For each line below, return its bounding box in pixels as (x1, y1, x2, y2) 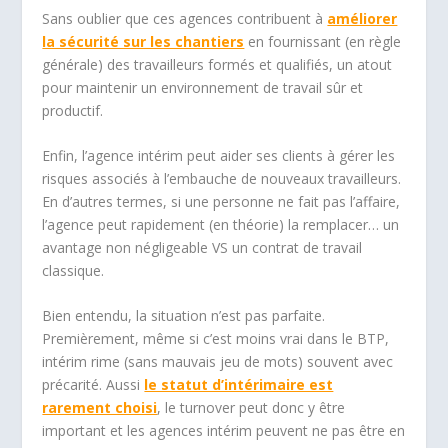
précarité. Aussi (42, 375, 145, 395)
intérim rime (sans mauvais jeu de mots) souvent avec (42, 352, 394, 372)
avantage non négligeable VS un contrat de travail (42, 237, 363, 257)
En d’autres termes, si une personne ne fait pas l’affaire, (42, 191, 401, 211)
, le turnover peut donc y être (157, 398, 346, 418)
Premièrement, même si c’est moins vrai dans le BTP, (42, 329, 390, 349)
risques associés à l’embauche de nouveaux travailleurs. (42, 168, 402, 188)
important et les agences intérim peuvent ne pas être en (42, 421, 406, 441)
